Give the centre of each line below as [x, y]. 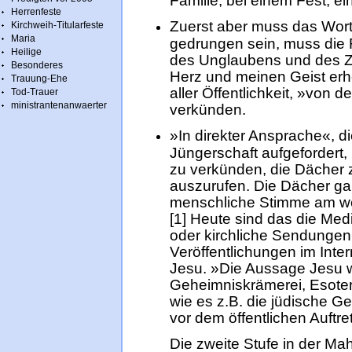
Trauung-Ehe [39, 79]
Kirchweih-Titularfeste [57, 25]
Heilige [26, 52]
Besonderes [37, 65]
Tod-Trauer [35, 92]
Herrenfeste [36, 12]
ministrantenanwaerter [59, 105]
